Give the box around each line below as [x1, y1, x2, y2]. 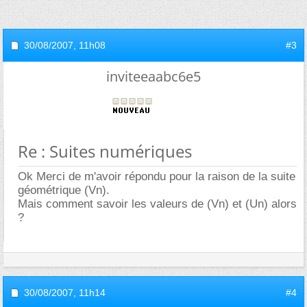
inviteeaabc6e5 [106, 67, 201, 86]
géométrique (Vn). [18, 184, 110, 197]
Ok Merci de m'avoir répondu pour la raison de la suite [18, 170, 295, 183]
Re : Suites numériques [18, 140, 192, 162]
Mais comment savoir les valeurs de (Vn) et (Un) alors [18, 197, 297, 210]
